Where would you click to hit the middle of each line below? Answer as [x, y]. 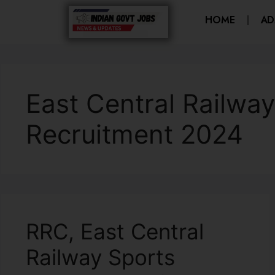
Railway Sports [100, 257]
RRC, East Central [115, 231]
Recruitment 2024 [134, 134]
